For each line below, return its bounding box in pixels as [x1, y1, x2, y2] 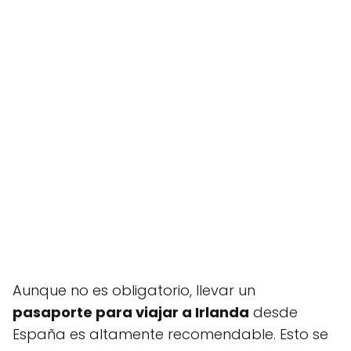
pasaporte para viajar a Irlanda [13, 302, 249, 322]
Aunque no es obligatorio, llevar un [13, 280, 255, 300]
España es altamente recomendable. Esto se [13, 324, 328, 344]
